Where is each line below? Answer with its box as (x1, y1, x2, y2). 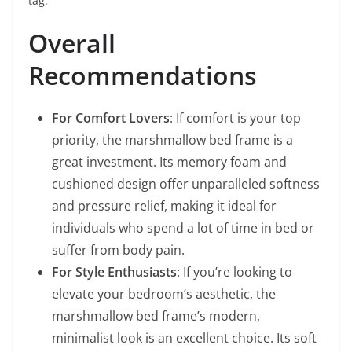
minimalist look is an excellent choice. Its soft (52, 328, 317, 346)
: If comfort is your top (170, 108, 301, 126)
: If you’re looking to (177, 262, 292, 280)
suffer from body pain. (52, 240, 185, 258)
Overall (28, 25, 115, 60)
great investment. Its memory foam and (52, 152, 287, 170)
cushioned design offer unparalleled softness (52, 174, 320, 192)
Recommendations (28, 57, 257, 92)
